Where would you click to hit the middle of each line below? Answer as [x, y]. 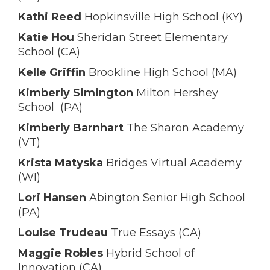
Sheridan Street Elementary [151, 37]
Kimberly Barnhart [71, 128]
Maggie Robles [61, 253]
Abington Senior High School [167, 198]
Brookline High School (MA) [161, 72]
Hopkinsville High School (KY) [162, 17]
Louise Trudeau [63, 233]
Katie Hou [46, 37]
